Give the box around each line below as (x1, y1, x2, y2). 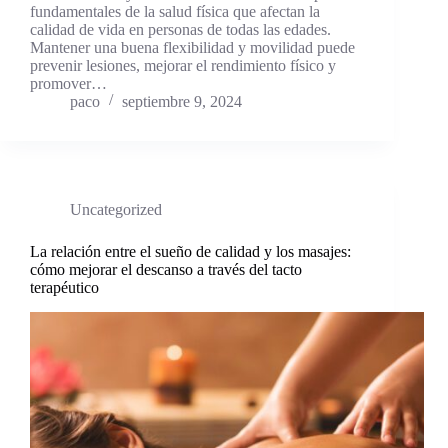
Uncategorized (70, 200, 162, 218)
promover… (30, 74, 107, 92)
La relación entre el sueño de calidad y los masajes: (30, 242, 351, 260)
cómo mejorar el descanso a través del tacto (30, 260, 302, 278)
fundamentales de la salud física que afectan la (30, 2, 320, 20)
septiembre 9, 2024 (122, 92, 242, 110)
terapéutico (30, 278, 99, 296)
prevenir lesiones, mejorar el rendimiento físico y (30, 56, 336, 74)
